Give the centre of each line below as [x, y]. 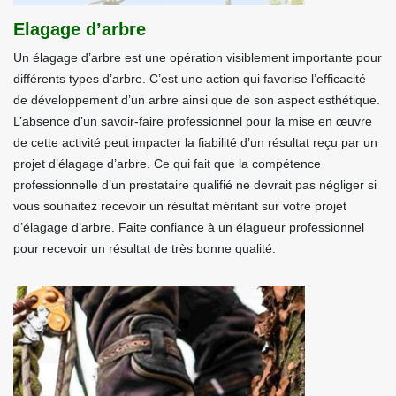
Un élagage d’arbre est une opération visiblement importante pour [198, 57]
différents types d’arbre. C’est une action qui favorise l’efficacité [190, 79]
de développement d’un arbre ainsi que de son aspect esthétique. [197, 100]
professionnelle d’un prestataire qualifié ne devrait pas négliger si [195, 185]
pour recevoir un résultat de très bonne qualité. [145, 248]
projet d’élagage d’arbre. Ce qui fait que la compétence [167, 164]
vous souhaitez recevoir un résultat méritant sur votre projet [180, 206]
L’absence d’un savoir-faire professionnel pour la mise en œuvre [193, 121]
